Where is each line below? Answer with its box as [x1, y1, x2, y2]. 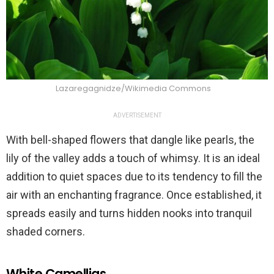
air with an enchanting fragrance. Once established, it [6, 188, 262, 201]
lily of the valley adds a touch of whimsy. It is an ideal [6, 151, 260, 165]
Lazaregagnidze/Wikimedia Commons [55, 82, 213, 94]
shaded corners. [6, 224, 85, 238]
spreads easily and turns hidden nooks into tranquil [6, 206, 252, 220]
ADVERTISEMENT [113, 111, 161, 119]
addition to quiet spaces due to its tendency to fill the [6, 169, 262, 183]
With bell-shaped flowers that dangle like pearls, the [6, 133, 254, 146]
